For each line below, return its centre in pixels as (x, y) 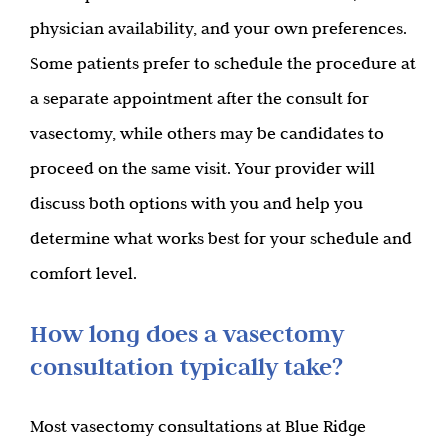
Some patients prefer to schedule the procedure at (223, 62)
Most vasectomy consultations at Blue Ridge (198, 425)
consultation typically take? (186, 366)
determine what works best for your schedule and (221, 237)
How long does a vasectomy (187, 333)
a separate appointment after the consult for (199, 97)
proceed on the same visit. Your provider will (202, 167)
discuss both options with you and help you (196, 202)
